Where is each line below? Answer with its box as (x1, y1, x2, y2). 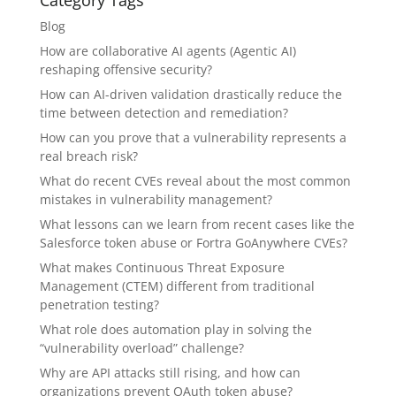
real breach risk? (39, 148, 138, 165)
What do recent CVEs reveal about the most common (39, 172, 351, 190)
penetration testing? (39, 296, 159, 314)
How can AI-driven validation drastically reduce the (39, 86, 342, 103)
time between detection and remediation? (39, 104, 288, 122)
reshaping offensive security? (39, 61, 212, 79)
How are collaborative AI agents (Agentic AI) (39, 42, 296, 60)
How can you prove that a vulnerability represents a (39, 129, 346, 147)
